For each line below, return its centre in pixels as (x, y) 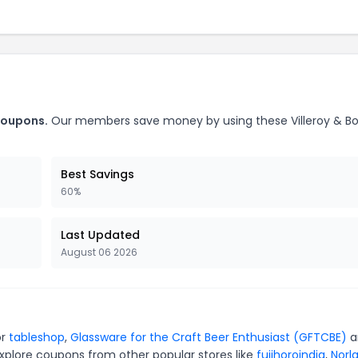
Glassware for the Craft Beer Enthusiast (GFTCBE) (209, 337)
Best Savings (97, 174)
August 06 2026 (99, 252)
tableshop (37, 337)
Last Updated (100, 235)
